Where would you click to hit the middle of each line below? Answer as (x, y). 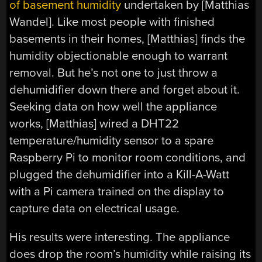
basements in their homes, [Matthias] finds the (127, 39)
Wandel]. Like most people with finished (112, 22)
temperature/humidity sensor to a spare (112, 140)
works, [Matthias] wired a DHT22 (94, 123)
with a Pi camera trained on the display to (117, 191)
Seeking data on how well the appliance (113, 106)
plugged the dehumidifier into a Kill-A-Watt (120, 174)
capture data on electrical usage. (95, 208)
